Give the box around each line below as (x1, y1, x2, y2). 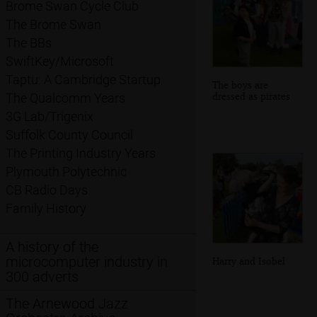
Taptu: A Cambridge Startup (6, 72, 161, 88)
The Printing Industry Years (6, 146, 156, 161)
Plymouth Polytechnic (6, 164, 127, 180)
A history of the (6, 238, 98, 255)
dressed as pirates (212, 89, 290, 102)
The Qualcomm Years (6, 91, 125, 106)
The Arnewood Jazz (6, 295, 128, 312)
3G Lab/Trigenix (6, 109, 93, 125)
